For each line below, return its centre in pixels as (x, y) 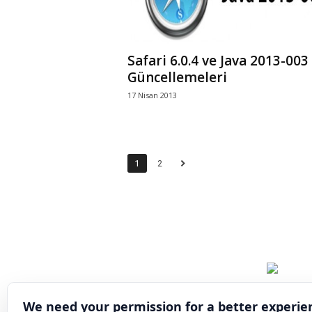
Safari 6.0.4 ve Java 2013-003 (218, 61)
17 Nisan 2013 (152, 95)
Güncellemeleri (177, 77)
